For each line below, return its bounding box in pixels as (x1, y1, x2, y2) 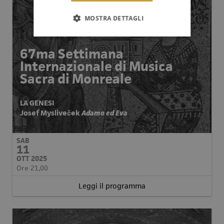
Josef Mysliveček (20, 108, 80, 117)
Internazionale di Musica (20, 58, 173, 75)
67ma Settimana (20, 45, 123, 62)
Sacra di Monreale (20, 70, 131, 87)
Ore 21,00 (16, 163, 48, 172)
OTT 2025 (16, 154, 47, 163)
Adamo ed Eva (81, 108, 127, 117)
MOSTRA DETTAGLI (84, 14, 144, 22)
